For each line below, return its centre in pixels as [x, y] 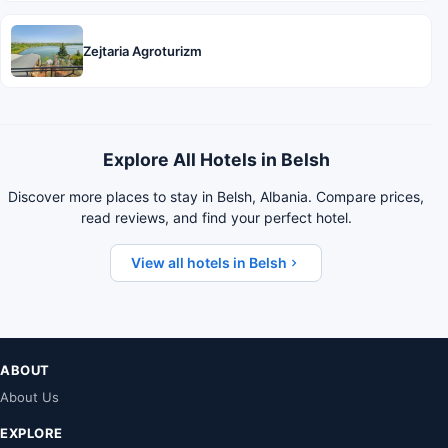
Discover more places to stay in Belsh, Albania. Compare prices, [216, 196]
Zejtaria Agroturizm [142, 50]
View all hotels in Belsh [209, 262]
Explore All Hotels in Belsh [216, 159]
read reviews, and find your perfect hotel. [216, 217]
